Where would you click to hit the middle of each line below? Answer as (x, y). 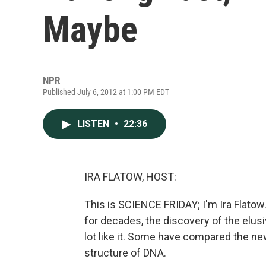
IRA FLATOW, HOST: (130, 177)
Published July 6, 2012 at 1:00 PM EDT (106, 92)
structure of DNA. (125, 253)
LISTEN (94, 124)
